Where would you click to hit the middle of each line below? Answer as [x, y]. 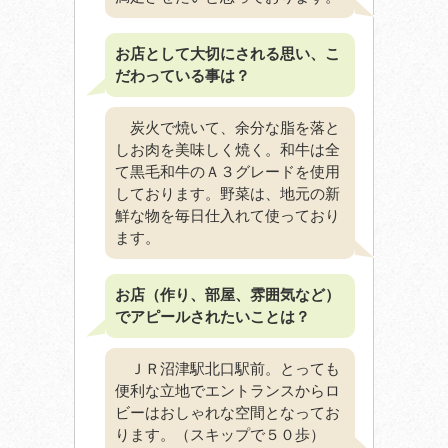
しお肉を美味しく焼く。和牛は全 [227, 149]
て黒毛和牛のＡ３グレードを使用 [227, 171]
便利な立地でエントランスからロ [227, 390]
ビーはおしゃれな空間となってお [227, 412]
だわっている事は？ [182, 75]
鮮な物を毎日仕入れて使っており [227, 215]
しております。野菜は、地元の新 [227, 193]
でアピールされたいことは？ [212, 316]
